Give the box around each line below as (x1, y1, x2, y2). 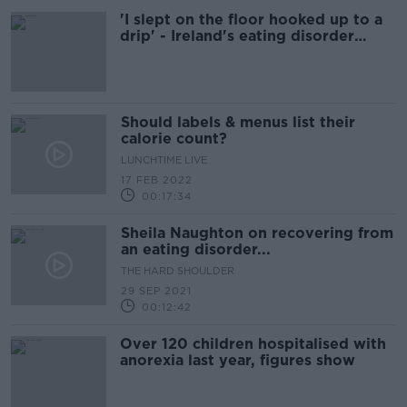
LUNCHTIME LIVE (121, 154, 207, 166)
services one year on (120, 44, 274, 61)
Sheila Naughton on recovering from (121, 224, 393, 242)
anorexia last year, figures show (120, 352, 355, 369)
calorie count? (121, 130, 227, 147)
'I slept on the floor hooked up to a (120, 11, 382, 28)
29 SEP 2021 (121, 284, 192, 297)
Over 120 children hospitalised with (120, 335, 386, 352)
